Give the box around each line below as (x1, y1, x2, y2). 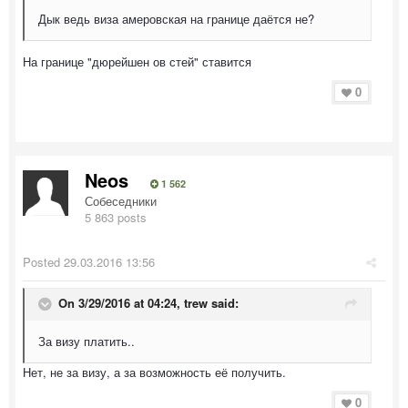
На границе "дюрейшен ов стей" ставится (23, 53, 251, 70)
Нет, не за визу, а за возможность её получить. (23, 363, 286, 381)
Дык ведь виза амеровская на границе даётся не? (38, 10, 314, 27)
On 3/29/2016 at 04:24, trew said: (58, 294, 239, 312)
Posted (23, 253, 64, 270)
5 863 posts (85, 209, 147, 226)
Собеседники (85, 192, 157, 209)
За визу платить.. (38, 332, 135, 350)
